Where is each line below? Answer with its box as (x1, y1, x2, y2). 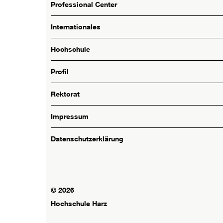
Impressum (51, 112, 89, 121)
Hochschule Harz (51, 199, 107, 208)
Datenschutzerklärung (51, 134, 123, 143)
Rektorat (51, 90, 80, 99)
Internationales (51, 22, 101, 31)
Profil (51, 67, 69, 76)
